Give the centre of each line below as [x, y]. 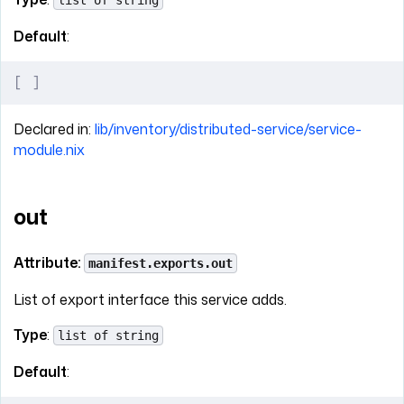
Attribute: [49, 262]
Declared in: [54, 129]
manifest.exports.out [161, 263]
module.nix [49, 150]
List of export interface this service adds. [150, 299]
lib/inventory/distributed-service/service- [228, 129]
